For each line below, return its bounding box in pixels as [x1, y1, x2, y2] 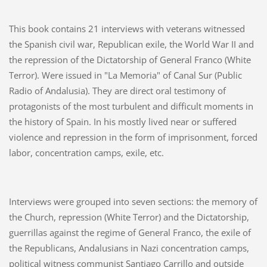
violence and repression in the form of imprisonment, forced [8, 131, 257, 143]
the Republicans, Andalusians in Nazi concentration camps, [8, 241, 249, 254]
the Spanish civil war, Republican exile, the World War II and [8, 38, 254, 50]
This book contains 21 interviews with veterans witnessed [8, 23, 245, 35]
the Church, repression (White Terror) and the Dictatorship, [8, 210, 249, 223]
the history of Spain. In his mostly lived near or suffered [8, 116, 237, 128]
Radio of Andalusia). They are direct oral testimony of [8, 85, 226, 97]
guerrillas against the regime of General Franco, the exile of [8, 226, 251, 238]
